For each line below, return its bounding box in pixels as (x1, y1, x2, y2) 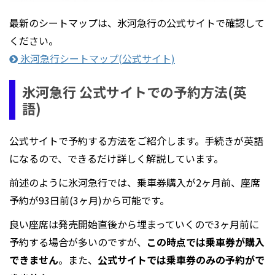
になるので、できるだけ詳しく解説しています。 (9, 151, 223, 166)
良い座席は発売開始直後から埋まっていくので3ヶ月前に (9, 217, 259, 232)
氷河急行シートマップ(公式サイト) (18, 51, 175, 66)
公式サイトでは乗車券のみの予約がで (98, 252, 265, 268)
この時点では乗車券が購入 (147, 234, 265, 250)
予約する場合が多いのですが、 (9, 234, 147, 250)
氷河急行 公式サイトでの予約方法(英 (22, 81, 247, 101)
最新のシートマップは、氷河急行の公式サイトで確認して (9, 15, 265, 31)
